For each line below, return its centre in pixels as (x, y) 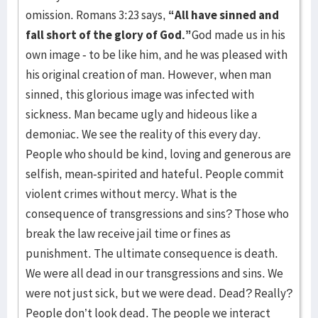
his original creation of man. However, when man (148, 75)
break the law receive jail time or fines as (128, 234)
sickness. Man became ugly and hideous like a (141, 114)
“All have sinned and (224, 15)
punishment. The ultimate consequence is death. (152, 253)
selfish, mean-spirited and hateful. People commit (155, 174)
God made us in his (238, 35)
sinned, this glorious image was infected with (140, 94)
